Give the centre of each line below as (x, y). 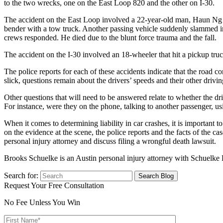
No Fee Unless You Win (42, 202)
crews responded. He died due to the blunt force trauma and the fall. (110, 37)
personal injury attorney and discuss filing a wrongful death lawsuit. (110, 141)
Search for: (21, 175)
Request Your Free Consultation (54, 185)
